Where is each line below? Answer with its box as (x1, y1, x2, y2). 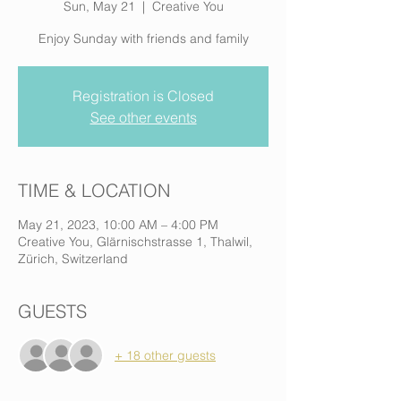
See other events (90, 108, 197, 126)
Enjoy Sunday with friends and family (38, 30, 249, 47)
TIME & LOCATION (18, 179, 170, 201)
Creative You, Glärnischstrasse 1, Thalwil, (18, 234, 252, 250)
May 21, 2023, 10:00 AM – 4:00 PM (18, 217, 218, 233)
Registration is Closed (73, 87, 214, 105)
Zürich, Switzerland (18, 251, 128, 267)
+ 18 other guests (115, 346, 216, 363)
